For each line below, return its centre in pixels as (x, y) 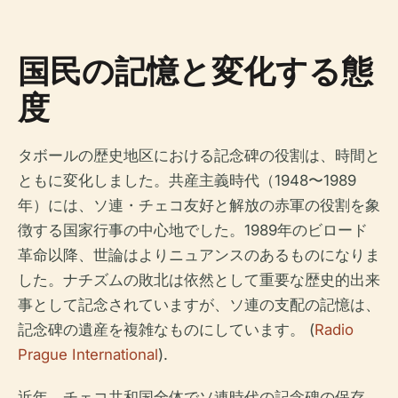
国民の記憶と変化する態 (195, 71)
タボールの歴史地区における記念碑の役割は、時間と (199, 156)
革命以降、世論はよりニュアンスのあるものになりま (199, 255)
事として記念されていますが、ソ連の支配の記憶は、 (199, 305)
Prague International (88, 355)
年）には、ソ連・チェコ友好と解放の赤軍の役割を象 (199, 206)
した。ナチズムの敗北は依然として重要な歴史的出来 (199, 280)
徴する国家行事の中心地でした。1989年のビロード (193, 231)
